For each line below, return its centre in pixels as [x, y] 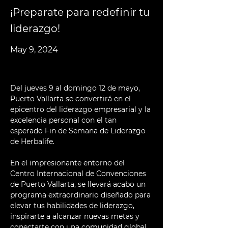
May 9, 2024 [34, 50]
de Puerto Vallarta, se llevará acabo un [79, 184]
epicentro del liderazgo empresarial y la [81, 109]
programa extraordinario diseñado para [81, 195]
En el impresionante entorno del [68, 163]
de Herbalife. [33, 141]
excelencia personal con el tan [64, 120]
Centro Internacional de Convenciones [79, 174]
